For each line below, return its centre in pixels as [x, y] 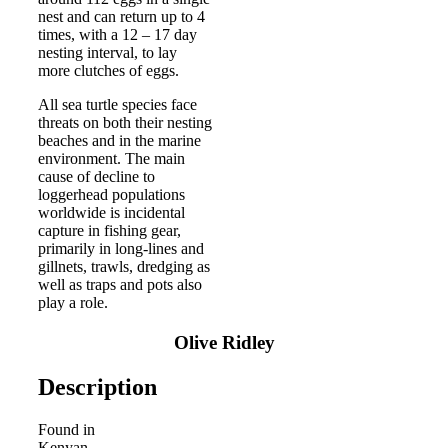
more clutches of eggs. [108, 71]
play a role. [73, 303]
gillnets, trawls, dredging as [124, 267]
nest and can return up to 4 [121, 17]
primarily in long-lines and [121, 249]
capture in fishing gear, [109, 231]
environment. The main [111, 159]
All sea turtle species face [117, 105]
